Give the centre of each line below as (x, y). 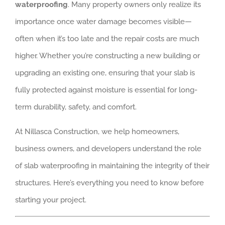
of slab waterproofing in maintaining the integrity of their (112, 165)
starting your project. (51, 200)
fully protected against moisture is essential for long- (106, 90)
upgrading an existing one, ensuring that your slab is (105, 73)
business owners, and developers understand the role (108, 148)
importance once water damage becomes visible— (103, 21)
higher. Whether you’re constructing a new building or (107, 55)
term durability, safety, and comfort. (76, 107)
